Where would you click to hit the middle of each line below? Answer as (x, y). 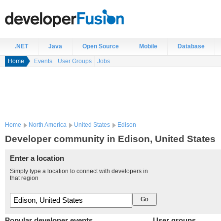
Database (191, 46)
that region (24, 178)
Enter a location (37, 158)
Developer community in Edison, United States (110, 139)
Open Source (101, 46)
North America (48, 125)
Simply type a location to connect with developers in (79, 171)
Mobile (148, 46)
